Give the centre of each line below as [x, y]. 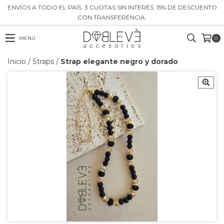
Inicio [17, 61]
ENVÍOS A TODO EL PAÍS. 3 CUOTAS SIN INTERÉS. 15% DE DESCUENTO [112, 7]
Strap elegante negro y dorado [119, 61]
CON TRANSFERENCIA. [112, 17]
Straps [43, 61]
